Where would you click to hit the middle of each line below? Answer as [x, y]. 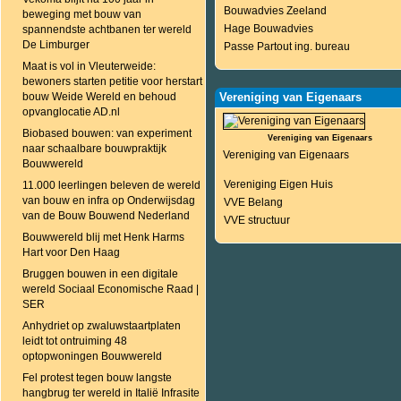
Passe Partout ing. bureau [286, 47]
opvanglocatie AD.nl [71, 112]
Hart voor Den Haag [71, 252]
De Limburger [56, 45]
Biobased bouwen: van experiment [107, 133]
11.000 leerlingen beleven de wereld [111, 185]
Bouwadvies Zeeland [275, 11]
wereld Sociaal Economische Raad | [111, 289]
